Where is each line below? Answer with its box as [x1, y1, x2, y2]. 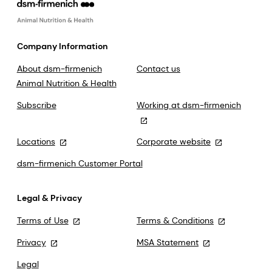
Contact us [137, 63, 180, 75]
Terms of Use [16, 215, 69, 226]
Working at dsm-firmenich [137, 100, 241, 111]
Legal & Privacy [16, 192, 82, 204]
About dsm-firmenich [16, 63, 102, 75]
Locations [16, 136, 55, 148]
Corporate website [137, 136, 211, 148]
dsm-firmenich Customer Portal [16, 158, 143, 169]
